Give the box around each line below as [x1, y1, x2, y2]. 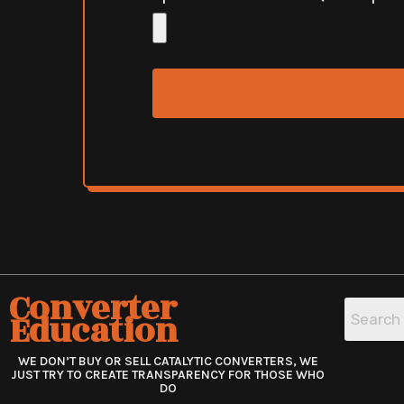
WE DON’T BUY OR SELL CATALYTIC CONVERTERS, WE [17, 353, 318, 369]
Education [9, 306, 178, 357]
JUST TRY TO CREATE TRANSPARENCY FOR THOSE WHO [11, 367, 326, 382]
